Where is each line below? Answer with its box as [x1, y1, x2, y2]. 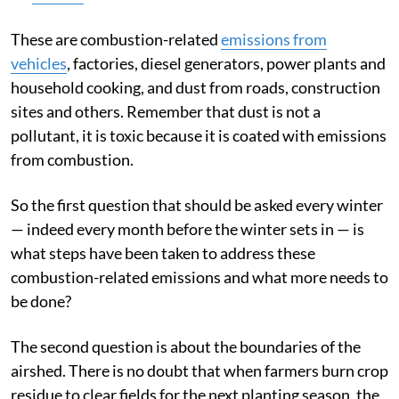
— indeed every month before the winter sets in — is [11, 218, 364, 239]
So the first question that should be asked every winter [11, 194, 383, 215]
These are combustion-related [11, 28, 221, 49]
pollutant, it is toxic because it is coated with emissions [11, 125, 387, 145]
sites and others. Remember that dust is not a [11, 101, 321, 121]
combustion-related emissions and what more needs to [11, 266, 388, 287]
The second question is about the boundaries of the [11, 336, 361, 356]
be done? [11, 290, 71, 311]
